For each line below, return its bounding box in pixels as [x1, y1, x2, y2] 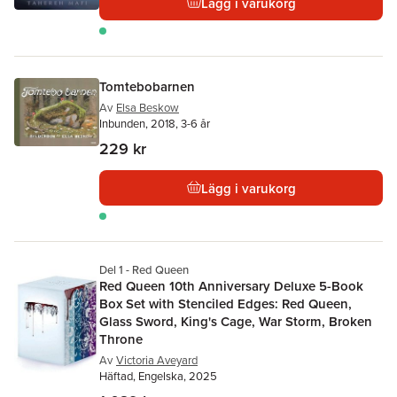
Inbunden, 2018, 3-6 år [99, 115, 210, 132]
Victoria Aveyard [116, 352, 198, 369]
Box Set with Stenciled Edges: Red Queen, [99, 294, 352, 313]
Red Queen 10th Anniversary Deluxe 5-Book [99, 276, 363, 295]
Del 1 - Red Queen [99, 261, 189, 278]
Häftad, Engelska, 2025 [99, 368, 217, 385]
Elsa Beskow [116, 99, 179, 116]
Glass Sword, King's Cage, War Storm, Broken [99, 312, 372, 331]
